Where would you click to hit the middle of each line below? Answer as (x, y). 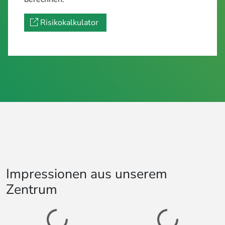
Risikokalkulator (70, 23)
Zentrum (32, 190)
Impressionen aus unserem (87, 174)
